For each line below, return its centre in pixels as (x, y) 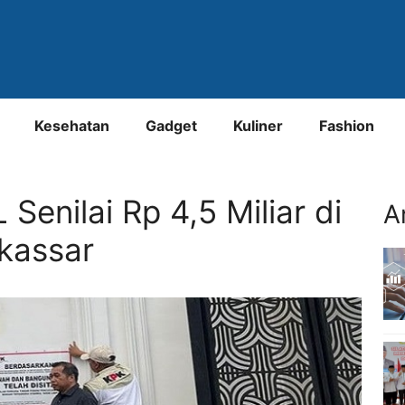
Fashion (347, 125)
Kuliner (258, 125)
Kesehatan (72, 125)
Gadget (171, 125)
